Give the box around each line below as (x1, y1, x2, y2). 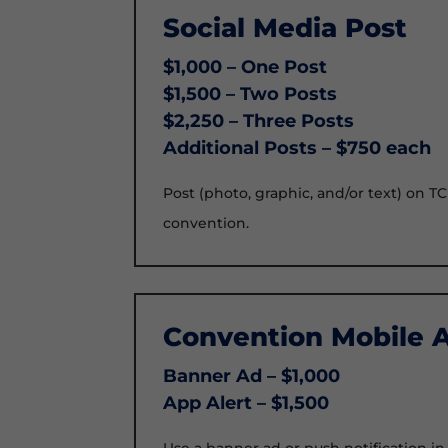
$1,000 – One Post (163, 56, 328, 79)
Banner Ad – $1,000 (163, 365, 341, 388)
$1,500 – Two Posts (163, 83, 338, 106)
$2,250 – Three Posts (163, 110, 355, 133)
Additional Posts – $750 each (163, 137, 432, 160)
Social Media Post (163, 12, 408, 45)
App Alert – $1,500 (163, 392, 330, 415)
